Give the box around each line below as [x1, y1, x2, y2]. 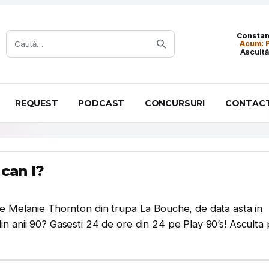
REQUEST [14, 98, 58, 109]
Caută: [5, 28, 34, 41]
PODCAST [78, 98, 125, 109]
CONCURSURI [144, 98, 205, 109]
